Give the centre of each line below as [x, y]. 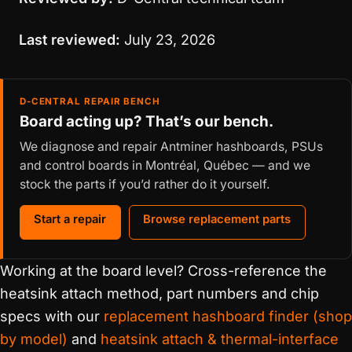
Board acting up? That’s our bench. [146, 122]
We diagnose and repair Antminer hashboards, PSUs [171, 146]
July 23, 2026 [168, 40]
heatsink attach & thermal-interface [220, 339]
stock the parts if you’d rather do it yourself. [145, 184]
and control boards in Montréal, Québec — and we [165, 165]
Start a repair [70, 219]
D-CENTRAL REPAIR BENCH [90, 101]
